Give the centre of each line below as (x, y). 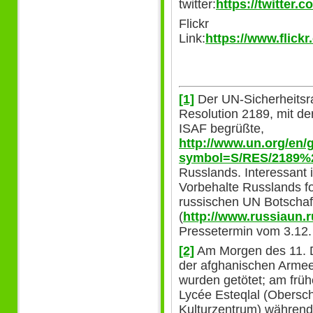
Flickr (194, 24)
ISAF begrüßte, (221, 128)
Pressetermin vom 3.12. (245, 231)
